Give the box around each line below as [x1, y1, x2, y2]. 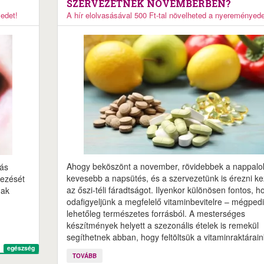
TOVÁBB [72, 252, 97, 260]
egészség [7, 243, 35, 253]
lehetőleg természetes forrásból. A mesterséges [66, 207, 245, 219]
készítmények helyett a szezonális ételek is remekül [66, 219, 259, 231]
